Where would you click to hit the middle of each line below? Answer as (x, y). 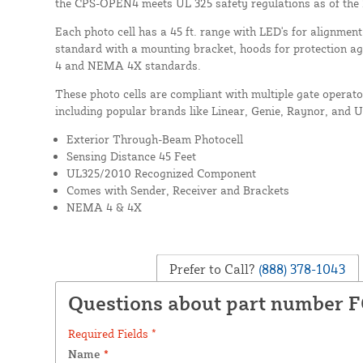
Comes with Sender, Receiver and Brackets (177, 190)
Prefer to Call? (213, 269)
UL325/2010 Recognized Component (161, 173)
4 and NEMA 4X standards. (128, 65)
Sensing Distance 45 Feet (131, 156)
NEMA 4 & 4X (104, 207)
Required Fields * (112, 333)
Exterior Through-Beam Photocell (154, 139)
